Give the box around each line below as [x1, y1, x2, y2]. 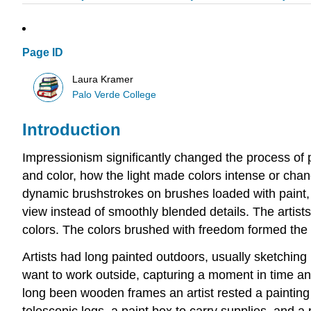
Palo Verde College [72, 89, 157, 100]
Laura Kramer [72, 74, 134, 85]
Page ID [22, 47, 63, 59]
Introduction [22, 120, 121, 140]
